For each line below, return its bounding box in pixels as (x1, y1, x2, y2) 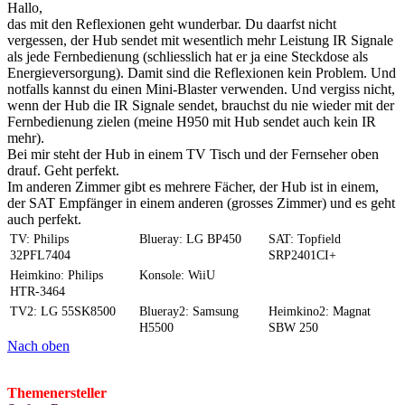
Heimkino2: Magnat (268, 304, 371, 318)
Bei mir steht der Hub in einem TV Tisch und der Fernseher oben (7, 146, 379, 162)
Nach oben (7, 337, 70, 353)
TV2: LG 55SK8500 (10, 304, 116, 318)
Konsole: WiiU (139, 268, 215, 282)
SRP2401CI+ (268, 248, 336, 262)
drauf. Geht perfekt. (7, 162, 119, 178)
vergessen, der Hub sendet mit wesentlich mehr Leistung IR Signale (7, 32, 393, 48)
